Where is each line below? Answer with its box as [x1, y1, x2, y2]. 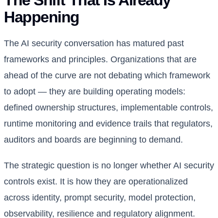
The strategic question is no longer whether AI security [4, 161, 214, 171]
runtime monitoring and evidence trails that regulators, [4, 119, 213, 129]
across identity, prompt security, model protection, [4, 193, 196, 203]
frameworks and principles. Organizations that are [4, 54, 197, 65]
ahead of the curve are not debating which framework [4, 71, 210, 81]
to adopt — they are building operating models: [4, 87, 185, 97]
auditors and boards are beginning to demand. [4, 135, 183, 145]
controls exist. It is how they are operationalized [4, 177, 188, 187]
